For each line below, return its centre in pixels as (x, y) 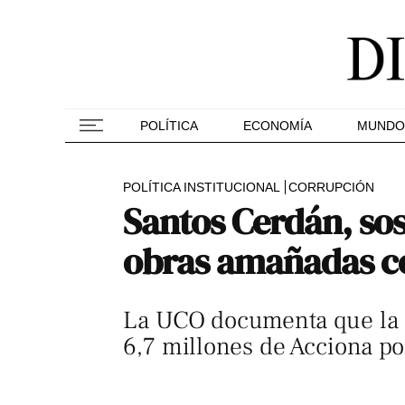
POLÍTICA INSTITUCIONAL (202, 187)
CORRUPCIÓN (331, 187)
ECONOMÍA (278, 126)
